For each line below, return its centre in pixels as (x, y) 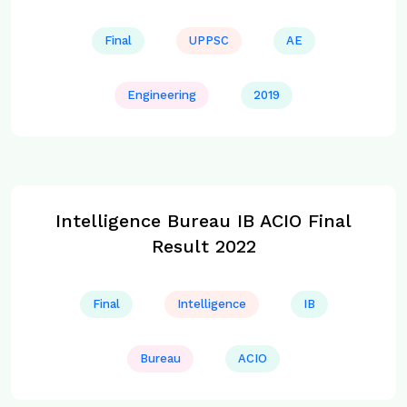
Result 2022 (203, 246)
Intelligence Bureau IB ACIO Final (203, 221)
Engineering (162, 95)
